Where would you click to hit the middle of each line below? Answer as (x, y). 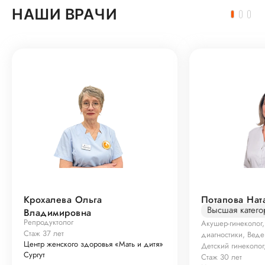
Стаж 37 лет (44, 233)
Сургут (34, 255)
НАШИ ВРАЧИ (64, 14)
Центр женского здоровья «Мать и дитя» (93, 244)
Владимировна (58, 213)
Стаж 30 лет (222, 257)
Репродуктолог (49, 222)
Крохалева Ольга (63, 200)
